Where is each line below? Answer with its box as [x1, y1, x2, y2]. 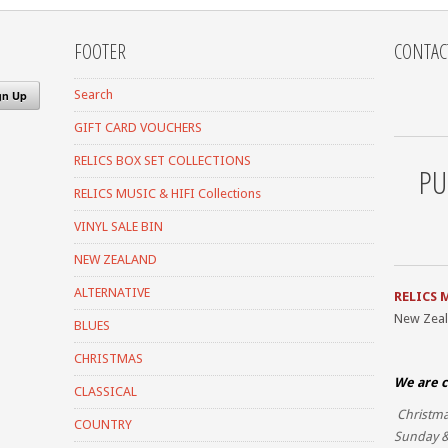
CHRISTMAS [74, 350, 143, 366]
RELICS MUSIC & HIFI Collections [74, 185, 261, 201]
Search [74, 86, 113, 102]
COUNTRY [74, 416, 132, 432]
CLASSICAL [74, 383, 137, 399]
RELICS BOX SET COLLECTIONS [74, 152, 251, 168]
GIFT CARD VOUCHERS [74, 119, 202, 135]
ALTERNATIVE [74, 284, 150, 300]
